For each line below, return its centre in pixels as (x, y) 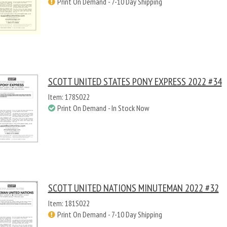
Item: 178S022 (69, 97)
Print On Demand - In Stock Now (103, 108)
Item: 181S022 (69, 203)
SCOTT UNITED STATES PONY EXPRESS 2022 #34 (135, 82)
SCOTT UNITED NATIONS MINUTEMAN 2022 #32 (133, 188)
